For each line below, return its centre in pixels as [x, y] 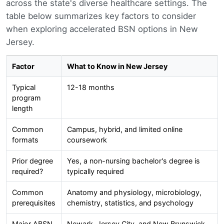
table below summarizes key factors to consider [101, 16]
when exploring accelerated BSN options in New [102, 29]
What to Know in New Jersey [117, 66]
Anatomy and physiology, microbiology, [134, 192]
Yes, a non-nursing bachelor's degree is [133, 160]
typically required [95, 171]
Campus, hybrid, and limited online [124, 129]
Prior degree [32, 160]
